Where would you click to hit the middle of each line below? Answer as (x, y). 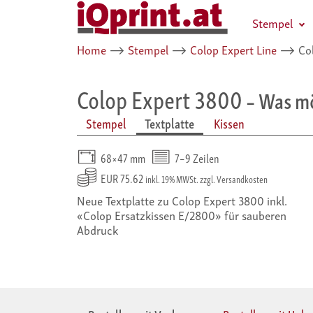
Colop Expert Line (233, 49)
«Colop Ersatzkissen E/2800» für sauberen (182, 214)
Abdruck (97, 229)
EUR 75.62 (123, 177)
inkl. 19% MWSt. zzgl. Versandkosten (206, 179)
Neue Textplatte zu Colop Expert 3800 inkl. (182, 200)
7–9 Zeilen (197, 157)
